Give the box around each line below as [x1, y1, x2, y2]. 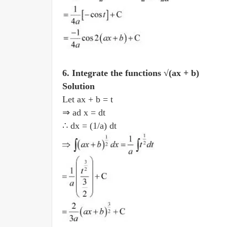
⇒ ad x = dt [62, 107, 108, 118]
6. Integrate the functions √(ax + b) [62, 68, 199, 78]
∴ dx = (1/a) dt [62, 121, 119, 131]
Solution [62, 81, 95, 91]
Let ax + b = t [62, 94, 116, 104]
